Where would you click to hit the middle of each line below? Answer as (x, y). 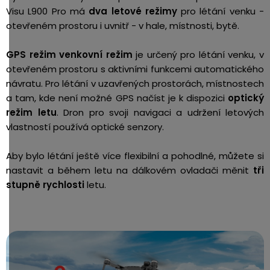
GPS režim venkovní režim (69, 54)
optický (246, 98)
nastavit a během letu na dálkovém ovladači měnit (127, 170)
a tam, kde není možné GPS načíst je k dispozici (117, 98)
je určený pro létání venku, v (198, 54)
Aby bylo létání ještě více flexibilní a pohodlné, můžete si (135, 155)
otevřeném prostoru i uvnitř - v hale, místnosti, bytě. (123, 25)
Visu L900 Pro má (46, 11)
